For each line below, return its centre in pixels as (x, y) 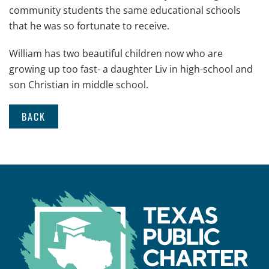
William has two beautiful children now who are (116, 53)
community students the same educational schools (125, 10)
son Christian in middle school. (80, 85)
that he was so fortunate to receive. (89, 26)
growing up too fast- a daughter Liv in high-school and (131, 69)
